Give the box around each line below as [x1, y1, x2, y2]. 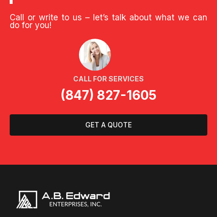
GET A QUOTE [85, 121, 132, 129]
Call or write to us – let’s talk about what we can [10, 13, 207, 22]
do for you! [10, 20, 51, 30]
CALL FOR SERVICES [73, 75, 144, 83]
